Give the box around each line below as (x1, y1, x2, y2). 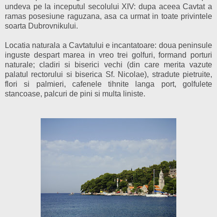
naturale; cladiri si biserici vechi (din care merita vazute (5, 60, 212, 69)
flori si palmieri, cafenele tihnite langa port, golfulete (5, 79, 212, 88)
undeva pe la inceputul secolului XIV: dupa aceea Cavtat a (5, 2, 212, 11)
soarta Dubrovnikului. (5, 21, 78, 30)
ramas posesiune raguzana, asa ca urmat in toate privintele (5, 12, 212, 20)
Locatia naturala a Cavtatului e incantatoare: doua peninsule (5, 41, 212, 49)
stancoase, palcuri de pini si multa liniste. (5, 89, 145, 98)
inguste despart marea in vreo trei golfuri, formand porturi (5, 50, 212, 59)
